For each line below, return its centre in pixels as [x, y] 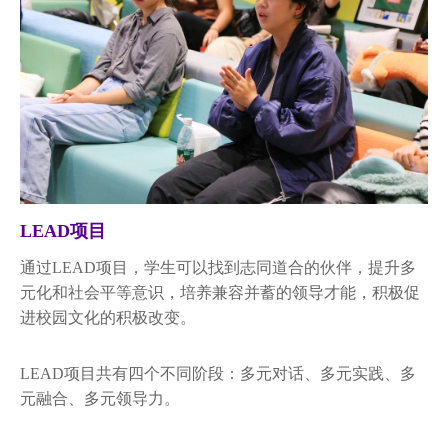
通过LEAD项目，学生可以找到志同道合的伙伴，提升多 [218, 268]
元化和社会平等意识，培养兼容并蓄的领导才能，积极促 [220, 293]
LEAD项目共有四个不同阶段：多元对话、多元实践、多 [218, 374]
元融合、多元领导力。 [100, 399]
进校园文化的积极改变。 [108, 318]
